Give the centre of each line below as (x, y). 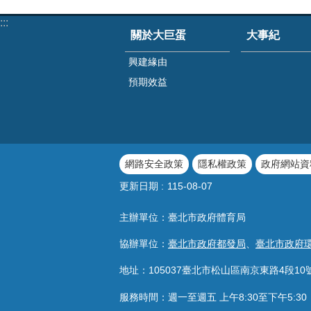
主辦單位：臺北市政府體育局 (183, 217)
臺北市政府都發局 (207, 243)
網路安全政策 (154, 164)
